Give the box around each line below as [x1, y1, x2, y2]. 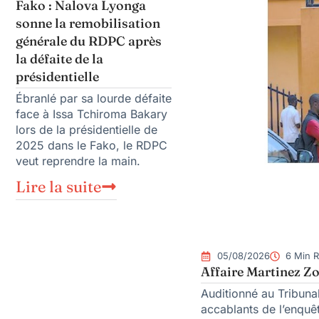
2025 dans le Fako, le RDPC [16, 138, 167, 153]
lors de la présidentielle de [16, 122, 157, 137]
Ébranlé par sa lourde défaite [16, 91, 172, 106]
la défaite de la [16, 51, 103, 68]
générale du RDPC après [16, 33, 162, 50]
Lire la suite [16, 177, 101, 197]
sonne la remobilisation [16, 15, 160, 32]
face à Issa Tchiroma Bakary [16, 107, 167, 122]
